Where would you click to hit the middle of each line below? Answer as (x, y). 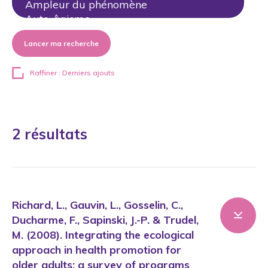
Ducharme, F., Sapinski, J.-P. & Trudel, (105, 220)
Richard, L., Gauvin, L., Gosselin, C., (98, 205)
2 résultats (50, 134)
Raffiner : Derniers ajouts (72, 73)
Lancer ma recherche (61, 43)
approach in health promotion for (97, 250)
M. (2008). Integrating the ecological (103, 235)
